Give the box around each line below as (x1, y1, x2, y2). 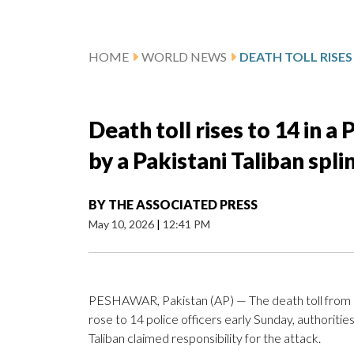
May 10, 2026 (88, 217, 156, 232)
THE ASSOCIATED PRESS (108, 197, 258, 213)
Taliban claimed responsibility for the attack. (88, 330, 321, 346)
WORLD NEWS (141, 49, 227, 65)
